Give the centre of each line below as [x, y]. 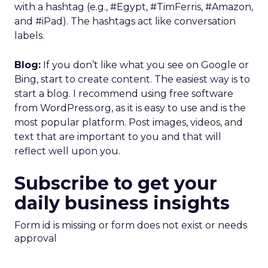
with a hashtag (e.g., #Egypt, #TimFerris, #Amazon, [134, 7]
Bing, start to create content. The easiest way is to [132, 79]
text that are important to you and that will [118, 137]
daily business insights [122, 203]
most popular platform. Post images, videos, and [129, 122]
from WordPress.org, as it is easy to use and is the [130, 108]
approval [36, 238]
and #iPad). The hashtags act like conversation [125, 21]
